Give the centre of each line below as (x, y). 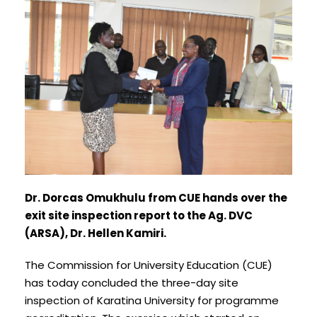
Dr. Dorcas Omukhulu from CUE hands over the (156, 198)
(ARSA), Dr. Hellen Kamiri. (96, 233)
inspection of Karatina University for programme (152, 300)
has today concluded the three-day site (132, 283)
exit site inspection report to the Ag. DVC (139, 215)
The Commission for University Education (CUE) (149, 265)
